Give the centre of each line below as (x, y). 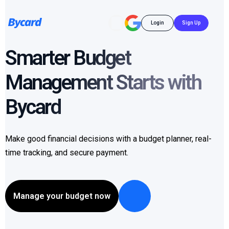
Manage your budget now (62, 196)
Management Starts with (103, 83)
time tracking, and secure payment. (67, 153)
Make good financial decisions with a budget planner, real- (108, 139)
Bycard (33, 107)
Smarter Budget (68, 58)
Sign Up (191, 23)
